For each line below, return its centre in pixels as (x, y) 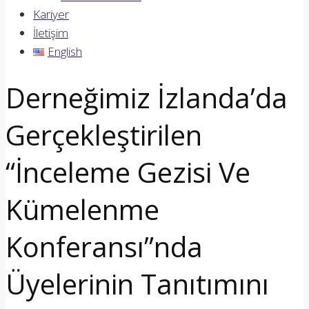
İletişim (51, 33)
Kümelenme (82, 209)
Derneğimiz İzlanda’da (147, 97)
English (65, 51)
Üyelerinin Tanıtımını (137, 283)
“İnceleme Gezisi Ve (128, 172)
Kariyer (51, 14)
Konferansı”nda (104, 246)
